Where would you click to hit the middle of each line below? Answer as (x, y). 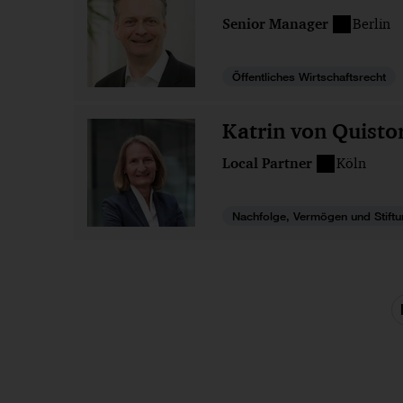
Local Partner (267, 163)
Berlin (372, 23)
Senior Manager (275, 23)
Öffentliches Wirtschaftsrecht (309, 76)
